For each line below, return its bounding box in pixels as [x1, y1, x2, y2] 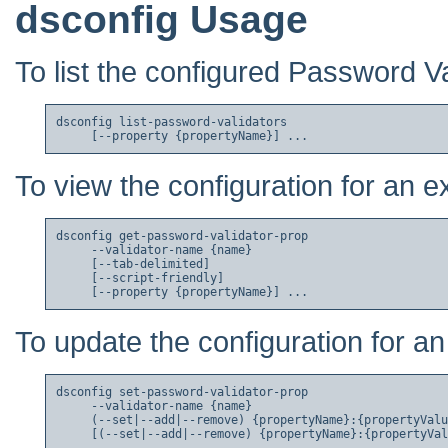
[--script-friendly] [56, 271, 224, 286]
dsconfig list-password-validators [56, 115, 287, 130]
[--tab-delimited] [56, 257, 210, 272]
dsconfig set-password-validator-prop [56, 385, 308, 400]
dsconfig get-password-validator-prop [56, 229, 308, 244]
